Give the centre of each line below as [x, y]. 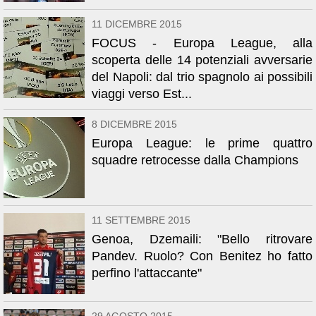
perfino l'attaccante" [147, 273]
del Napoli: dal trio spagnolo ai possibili [202, 77]
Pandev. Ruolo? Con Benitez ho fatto [202, 256]
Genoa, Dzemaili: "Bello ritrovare [202, 239]
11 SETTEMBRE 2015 [141, 220]
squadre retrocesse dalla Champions [195, 160]
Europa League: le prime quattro [202, 143]
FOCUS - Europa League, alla [202, 43]
